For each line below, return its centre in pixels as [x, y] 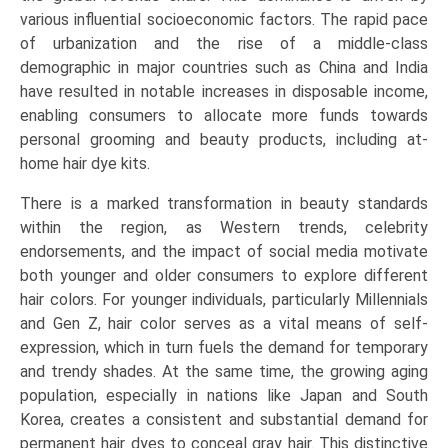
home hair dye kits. [85, 164]
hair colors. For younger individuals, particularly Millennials [224, 300]
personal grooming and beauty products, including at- [224, 140]
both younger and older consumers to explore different [224, 276]
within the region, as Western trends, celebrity [224, 228]
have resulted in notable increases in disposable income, [224, 92]
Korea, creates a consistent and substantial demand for [224, 420]
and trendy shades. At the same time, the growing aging [224, 372]
